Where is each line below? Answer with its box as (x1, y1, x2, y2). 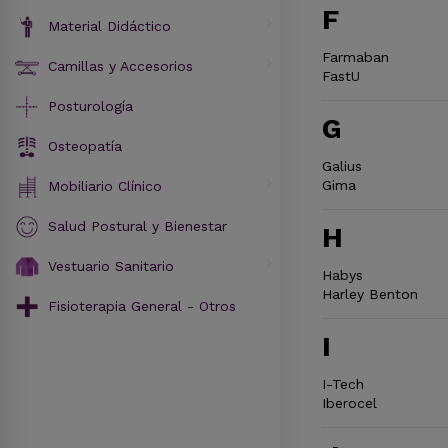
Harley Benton (321, 285, 418, 302)
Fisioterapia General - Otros (48, 297, 236, 314)
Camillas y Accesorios (48, 57, 193, 74)
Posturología (48, 97, 133, 114)
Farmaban (321, 48, 389, 65)
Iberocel (321, 394, 377, 411)
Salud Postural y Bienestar (48, 217, 227, 234)
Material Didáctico (48, 17, 171, 34)
